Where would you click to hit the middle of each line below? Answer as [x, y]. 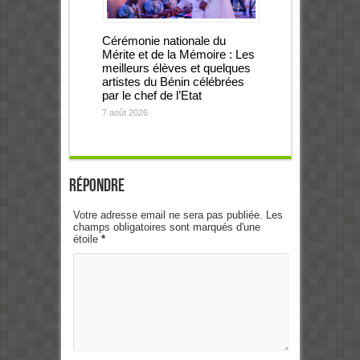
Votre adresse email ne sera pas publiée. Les [178, 215]
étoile [87, 239]
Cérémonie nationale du [164, 41]
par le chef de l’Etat [151, 96]
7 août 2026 [125, 113]
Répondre [96, 186]
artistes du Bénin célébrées [173, 82]
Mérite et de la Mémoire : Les [178, 55]
